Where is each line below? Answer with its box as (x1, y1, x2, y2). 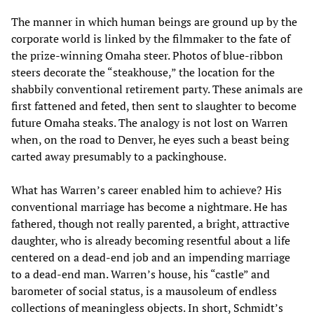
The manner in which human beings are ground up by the (11, 14, 297, 30)
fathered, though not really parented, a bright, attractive (11, 216, 289, 232)
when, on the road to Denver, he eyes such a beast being (11, 132, 289, 148)
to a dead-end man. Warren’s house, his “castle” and (11, 266, 270, 282)
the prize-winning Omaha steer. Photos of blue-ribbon (11, 48, 283, 64)
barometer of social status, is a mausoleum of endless (11, 283, 277, 299)
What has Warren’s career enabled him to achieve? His (11, 182, 282, 198)
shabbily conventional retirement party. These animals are (11, 81, 303, 97)
